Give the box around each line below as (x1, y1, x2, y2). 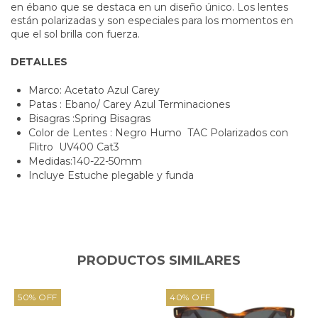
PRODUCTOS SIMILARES (77, 252, 241, 268)
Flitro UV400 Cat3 (28, 140, 119, 153)
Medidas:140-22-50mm (28, 154, 142, 168)
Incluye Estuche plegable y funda (28, 168, 197, 182)
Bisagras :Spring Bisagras (28, 111, 153, 125)
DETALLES (11, 55, 67, 68)
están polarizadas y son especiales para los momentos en (11, 13, 293, 27)
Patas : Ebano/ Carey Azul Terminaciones (28, 97, 230, 111)
